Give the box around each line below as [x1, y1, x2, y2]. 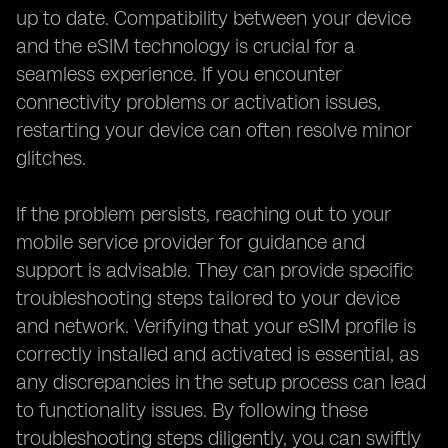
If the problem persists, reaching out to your [16, 202, 391, 226]
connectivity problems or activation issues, [16, 90, 381, 114]
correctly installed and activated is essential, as [16, 342, 419, 366]
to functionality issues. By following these [16, 398, 368, 422]
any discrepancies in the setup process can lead [16, 370, 426, 394]
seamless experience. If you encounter [16, 62, 342, 86]
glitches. [16, 146, 86, 170]
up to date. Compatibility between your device [16, 6, 411, 30]
